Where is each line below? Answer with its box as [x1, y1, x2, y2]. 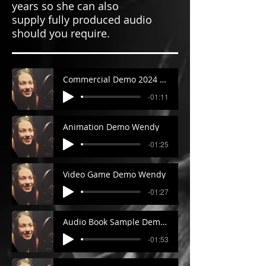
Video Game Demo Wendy [63, 169, 166, 180]
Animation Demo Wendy [63, 121, 159, 132]
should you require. [12, 26, 113, 40]
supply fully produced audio [12, 12, 152, 27]
